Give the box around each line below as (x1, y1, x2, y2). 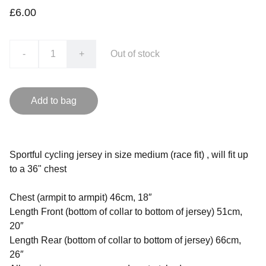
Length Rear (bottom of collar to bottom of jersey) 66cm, (9, 235, 241, 245)
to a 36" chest (9, 164, 66, 174)
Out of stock (110, 49, 160, 59)
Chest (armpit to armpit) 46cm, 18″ (9, 192, 152, 202)
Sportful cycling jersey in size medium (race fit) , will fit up (9, 150, 248, 160)
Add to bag (31, 96, 77, 106)
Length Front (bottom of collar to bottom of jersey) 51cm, (9, 207, 242, 217)
